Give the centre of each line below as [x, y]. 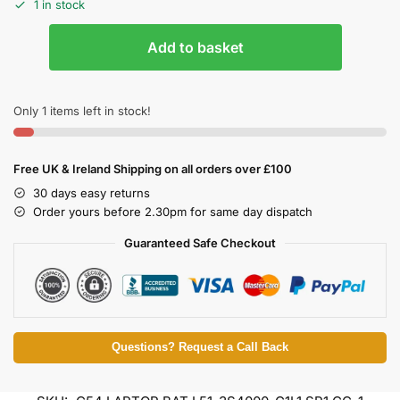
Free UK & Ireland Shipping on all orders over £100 [153, 168]
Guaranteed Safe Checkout [200, 242]
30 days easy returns [92, 192]
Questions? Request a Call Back [200, 347]
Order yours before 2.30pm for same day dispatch [173, 211]
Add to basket [196, 47]
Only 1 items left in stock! [82, 110]
